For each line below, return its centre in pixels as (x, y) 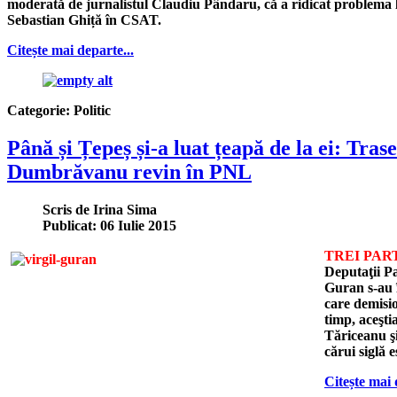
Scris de (68, 209)
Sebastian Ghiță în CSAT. (84, 19)
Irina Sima (125, 209)
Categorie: (40, 110)
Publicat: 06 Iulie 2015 (109, 225)
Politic (92, 110)
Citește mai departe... (70, 50)
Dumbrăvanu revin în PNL (129, 171)
